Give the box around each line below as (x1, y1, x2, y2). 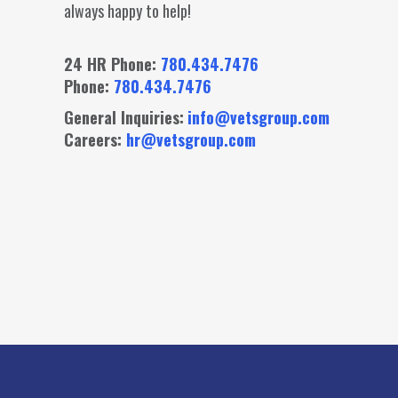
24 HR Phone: (64, 52, 161, 76)
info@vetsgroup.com (187, 106, 330, 130)
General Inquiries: (64, 106, 184, 130)
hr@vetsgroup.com (126, 128, 256, 152)
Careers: (64, 128, 126, 152)
